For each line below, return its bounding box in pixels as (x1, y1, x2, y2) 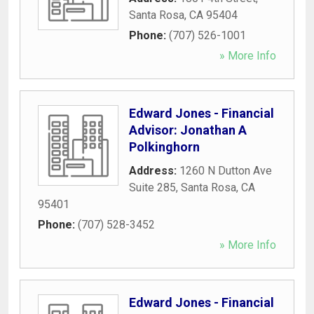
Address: (129, 163, 179, 177)
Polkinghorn (129, 139, 200, 154)
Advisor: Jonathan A (129, 122, 247, 137)
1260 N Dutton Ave (179, 163, 272, 177)
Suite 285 (129, 180, 176, 194)
